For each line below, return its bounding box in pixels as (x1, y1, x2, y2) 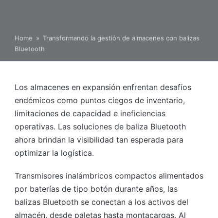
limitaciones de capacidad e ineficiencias (15, 108, 165, 118)
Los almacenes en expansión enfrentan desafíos (15, 82, 191, 92)
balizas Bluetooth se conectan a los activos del (15, 197, 188, 207)
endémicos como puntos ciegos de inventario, (15, 95, 185, 105)
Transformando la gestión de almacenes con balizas (43, 34, 200, 42)
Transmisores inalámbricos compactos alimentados (15, 170, 203, 181)
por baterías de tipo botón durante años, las (15, 183, 178, 194)
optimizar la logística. (15, 147, 94, 158)
